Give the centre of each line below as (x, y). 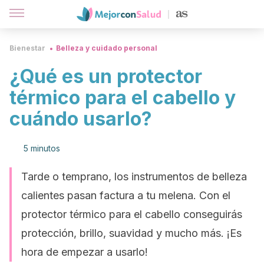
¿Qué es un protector (106, 76)
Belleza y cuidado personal (107, 48)
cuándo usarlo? (81, 119)
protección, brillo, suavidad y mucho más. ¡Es (131, 233)
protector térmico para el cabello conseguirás (132, 214)
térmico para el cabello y (123, 98)
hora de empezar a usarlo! (85, 252)
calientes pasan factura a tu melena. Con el (126, 195)
